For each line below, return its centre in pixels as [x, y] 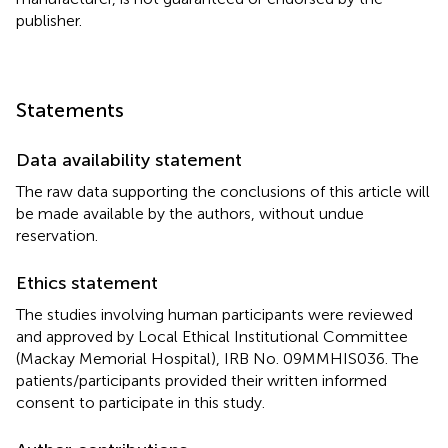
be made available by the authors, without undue [190, 213]
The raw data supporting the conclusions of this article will [223, 191]
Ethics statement [87, 282]
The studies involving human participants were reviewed [214, 314]
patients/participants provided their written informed [201, 380]
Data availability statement [129, 159]
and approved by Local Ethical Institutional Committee [212, 336]
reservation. [57, 235]
